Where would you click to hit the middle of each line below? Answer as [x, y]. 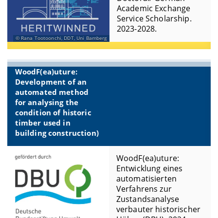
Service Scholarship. [154, 19]
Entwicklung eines [149, 169]
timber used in [43, 123]
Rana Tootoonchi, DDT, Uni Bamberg [64, 38]
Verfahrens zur [144, 189]
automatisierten [146, 179]
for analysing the [47, 103]
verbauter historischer [158, 209]
